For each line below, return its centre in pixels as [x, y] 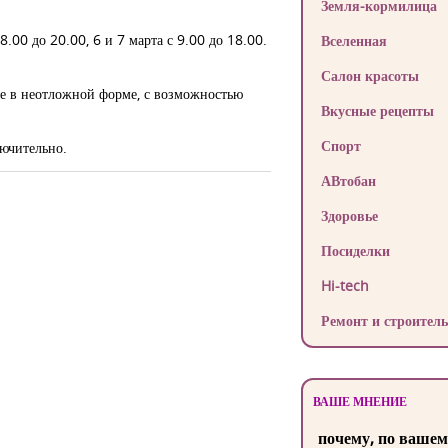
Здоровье [349, 215]
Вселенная [353, 40]
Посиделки [355, 250]
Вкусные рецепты [377, 110]
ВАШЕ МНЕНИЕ [359, 401]
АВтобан [348, 180]
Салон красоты [369, 75]
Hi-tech [344, 285]
